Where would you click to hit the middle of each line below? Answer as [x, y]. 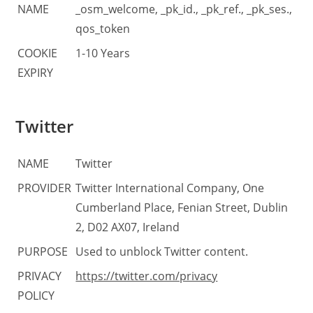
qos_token [103, 29]
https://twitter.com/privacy [147, 276]
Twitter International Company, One [170, 188]
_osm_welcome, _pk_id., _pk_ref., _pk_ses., [184, 9]
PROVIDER [45, 188]
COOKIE [38, 53]
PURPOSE [43, 251]
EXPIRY [36, 73]
